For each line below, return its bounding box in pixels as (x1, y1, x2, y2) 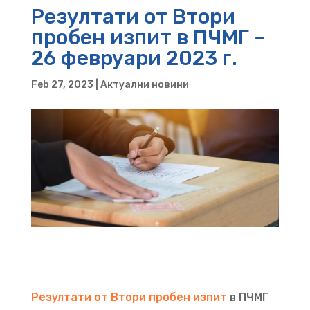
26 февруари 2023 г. (30, 45, 237, 71)
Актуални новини (100, 78, 189, 91)
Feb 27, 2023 (30, 78, 93, 91)
